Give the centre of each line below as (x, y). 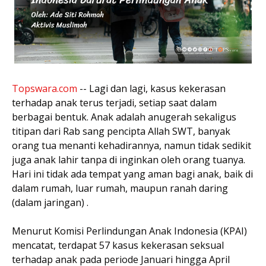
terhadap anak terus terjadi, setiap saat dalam (114, 102)
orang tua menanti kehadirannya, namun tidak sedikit (132, 145)
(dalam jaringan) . (50, 202)
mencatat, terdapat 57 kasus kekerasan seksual (118, 245)
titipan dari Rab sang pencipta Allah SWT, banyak (121, 131)
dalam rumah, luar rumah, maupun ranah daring (120, 188)
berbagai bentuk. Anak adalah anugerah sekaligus (124, 117)
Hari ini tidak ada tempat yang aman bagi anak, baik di (132, 174)
